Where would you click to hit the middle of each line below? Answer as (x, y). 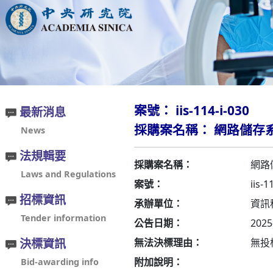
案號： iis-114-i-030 (192, 110)
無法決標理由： (168, 242)
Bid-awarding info (60, 261)
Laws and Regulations (68, 174)
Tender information (63, 218)
